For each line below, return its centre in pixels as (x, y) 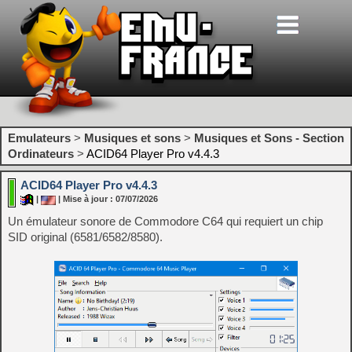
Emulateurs (39, 138)
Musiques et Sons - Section (269, 138)
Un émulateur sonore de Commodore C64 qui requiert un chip (165, 221)
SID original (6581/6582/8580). (85, 237)
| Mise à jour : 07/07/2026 (107, 199)
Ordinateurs (41, 154)
